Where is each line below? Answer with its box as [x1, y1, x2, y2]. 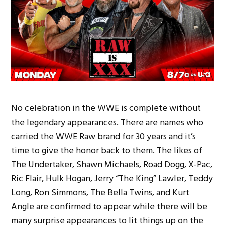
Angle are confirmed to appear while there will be [11, 199, 208, 214]
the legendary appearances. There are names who [11, 115, 204, 130]
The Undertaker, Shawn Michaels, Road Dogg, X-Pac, [11, 157, 213, 172]
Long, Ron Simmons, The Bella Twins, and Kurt [11, 185, 190, 200]
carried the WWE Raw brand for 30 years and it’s [11, 129, 196, 144]
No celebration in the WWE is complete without [11, 100, 201, 116]
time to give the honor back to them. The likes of [11, 143, 203, 158]
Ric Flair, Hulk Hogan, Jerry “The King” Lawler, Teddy [11, 171, 213, 186]
